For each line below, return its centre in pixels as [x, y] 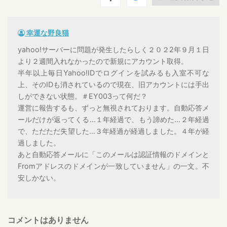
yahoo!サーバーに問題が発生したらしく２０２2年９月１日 [113, 49]
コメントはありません [48, 220]
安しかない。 [39, 177]
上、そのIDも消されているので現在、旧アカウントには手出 [113, 84]
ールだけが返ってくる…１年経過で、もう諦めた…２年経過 [113, 119]
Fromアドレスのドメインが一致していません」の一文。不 [113, 166]
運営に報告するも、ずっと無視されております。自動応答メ [113, 107]
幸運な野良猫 [47, 32]
